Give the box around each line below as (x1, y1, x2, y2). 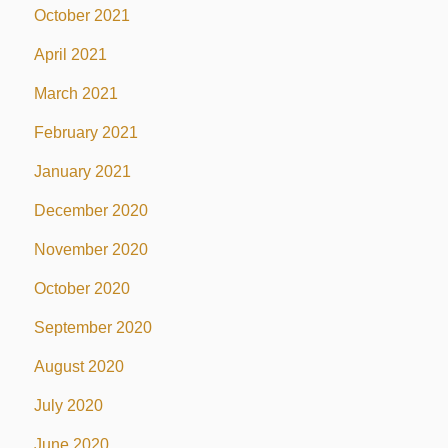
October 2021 (33, 6, 130, 24)
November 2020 (33, 240, 148, 258)
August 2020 (33, 357, 124, 375)
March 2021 (33, 84, 118, 102)
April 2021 (33, 45, 107, 63)
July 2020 (33, 396, 103, 414)
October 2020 (33, 279, 130, 297)
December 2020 (33, 201, 148, 219)
